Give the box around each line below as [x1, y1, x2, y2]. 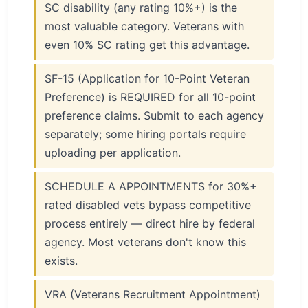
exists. [45, 254, 78, 267]
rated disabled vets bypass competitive [45, 198, 251, 212]
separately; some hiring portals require [45, 127, 246, 141]
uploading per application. [45, 146, 181, 159]
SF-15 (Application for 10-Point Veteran [45, 71, 250, 85]
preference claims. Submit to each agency [45, 109, 264, 122]
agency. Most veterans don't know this [45, 235, 246, 249]
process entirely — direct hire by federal [45, 217, 255, 230]
